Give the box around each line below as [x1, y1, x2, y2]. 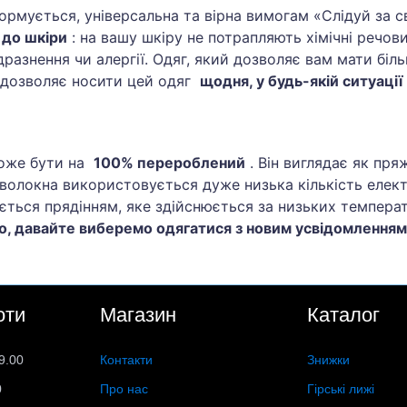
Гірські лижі [306, 382, 374, 397]
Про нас [100, 382, 149, 397]
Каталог [306, 303, 380, 327]
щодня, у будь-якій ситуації [200, 71, 402, 90]
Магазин [100, 303, 177, 327]
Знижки [306, 352, 350, 368]
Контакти [100, 352, 154, 368]
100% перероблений [94, 154, 245, 173]
